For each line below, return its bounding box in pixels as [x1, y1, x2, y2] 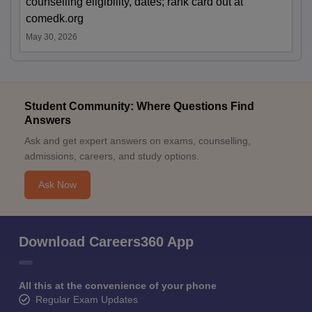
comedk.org [26, 12, 84, 24]
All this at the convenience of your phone [19, 279, 217, 291]
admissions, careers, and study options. [24, 150, 199, 162]
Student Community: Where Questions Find [24, 100, 254, 112]
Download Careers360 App [19, 233, 194, 249]
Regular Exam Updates [36, 293, 138, 305]
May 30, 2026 [26, 31, 77, 42]
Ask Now [38, 178, 77, 190]
